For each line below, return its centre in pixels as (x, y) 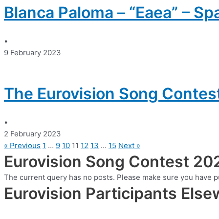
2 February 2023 (33, 134)
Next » (129, 146)
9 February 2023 (33, 53)
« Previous (22, 146)
